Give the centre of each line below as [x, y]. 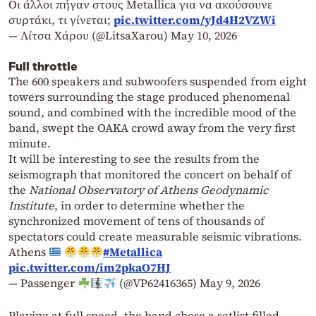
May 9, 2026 [230, 283]
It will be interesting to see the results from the [134, 159]
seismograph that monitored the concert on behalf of [150, 175]
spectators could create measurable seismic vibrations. [155, 237]
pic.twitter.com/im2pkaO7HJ [90, 268]
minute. [30, 144]
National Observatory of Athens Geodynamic [148, 190]
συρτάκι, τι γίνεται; [61, 20]
